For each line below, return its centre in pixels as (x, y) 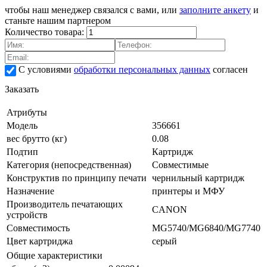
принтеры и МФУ (188, 191)
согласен (229, 69)
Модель (22, 125)
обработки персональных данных (142, 69)
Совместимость (38, 228)
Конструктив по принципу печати (77, 178)
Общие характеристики (55, 255)
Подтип (22, 151)
